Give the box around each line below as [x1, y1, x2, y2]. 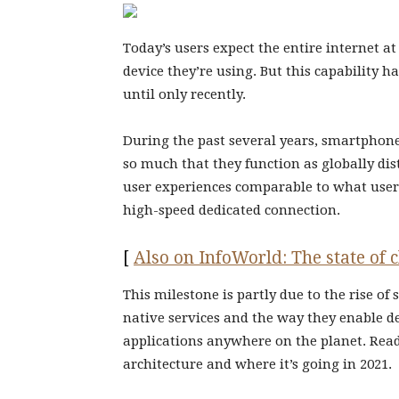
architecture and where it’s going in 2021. [123, 356, 395, 372]
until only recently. [123, 86, 249, 102]
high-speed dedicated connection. [123, 202, 340, 218]
